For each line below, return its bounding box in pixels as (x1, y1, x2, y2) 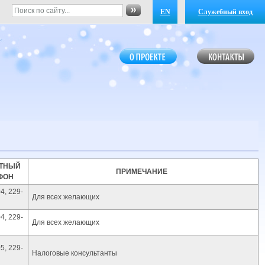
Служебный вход (198, 8, 253, 16)
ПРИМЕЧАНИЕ (115, 167, 167, 176)
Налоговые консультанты (32, 249, 117, 257)
